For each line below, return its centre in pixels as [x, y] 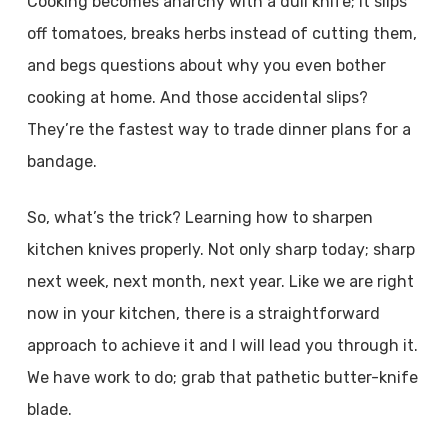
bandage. [65, 161]
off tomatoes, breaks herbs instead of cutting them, [221, 33]
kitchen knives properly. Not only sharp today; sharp [220, 249]
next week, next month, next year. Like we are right [220, 281]
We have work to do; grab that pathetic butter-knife [222, 377]
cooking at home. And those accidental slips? [197, 97]
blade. [49, 409]
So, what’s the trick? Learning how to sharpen [199, 217]
